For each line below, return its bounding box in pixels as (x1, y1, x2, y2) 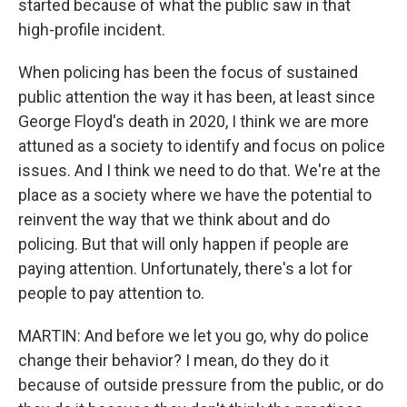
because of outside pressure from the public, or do (18, 375, 383, 394)
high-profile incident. (18, 20, 165, 39)
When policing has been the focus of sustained (18, 63, 358, 82)
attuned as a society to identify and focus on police (18, 136, 385, 155)
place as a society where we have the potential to (18, 185, 372, 204)
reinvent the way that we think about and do (18, 210, 330, 229)
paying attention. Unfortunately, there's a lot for (18, 259, 352, 278)
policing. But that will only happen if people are (18, 234, 349, 253)
